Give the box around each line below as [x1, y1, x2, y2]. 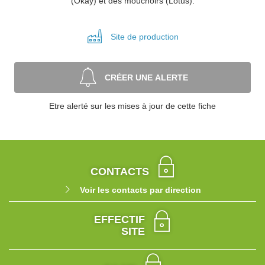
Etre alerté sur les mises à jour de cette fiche [49, 101, 216, 111]
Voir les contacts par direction [80, 185, 201, 195]
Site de [110, 32, 139, 41]
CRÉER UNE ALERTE [104, 73, 188, 82]
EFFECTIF [94, 214, 145, 225]
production [138, 32, 179, 41]
